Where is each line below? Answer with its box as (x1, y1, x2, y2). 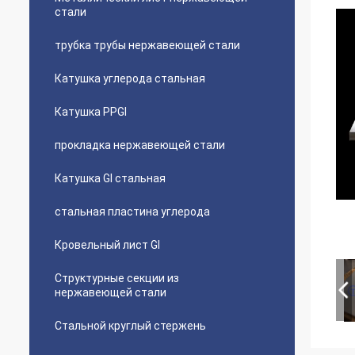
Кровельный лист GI (55, 239, 160, 251)
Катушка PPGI (55, 105, 127, 118)
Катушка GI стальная (55, 172, 166, 185)
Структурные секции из (55, 272, 179, 284)
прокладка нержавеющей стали (55, 139, 225, 151)
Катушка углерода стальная (55, 72, 205, 85)
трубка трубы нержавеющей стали (55, 39, 240, 52)
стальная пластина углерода (55, 205, 210, 218)
